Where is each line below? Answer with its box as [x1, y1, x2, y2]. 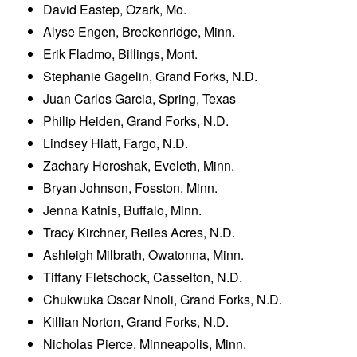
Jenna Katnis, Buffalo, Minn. [43, 201, 202, 220]
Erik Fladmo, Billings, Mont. [43, 45, 198, 64]
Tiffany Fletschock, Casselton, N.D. [43, 268, 243, 287]
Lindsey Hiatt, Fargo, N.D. [43, 134, 189, 153]
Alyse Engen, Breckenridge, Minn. [43, 22, 236, 41]
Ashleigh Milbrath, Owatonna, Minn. [43, 245, 245, 265]
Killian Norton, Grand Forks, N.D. [43, 312, 229, 331]
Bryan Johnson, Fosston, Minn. [43, 178, 218, 198]
